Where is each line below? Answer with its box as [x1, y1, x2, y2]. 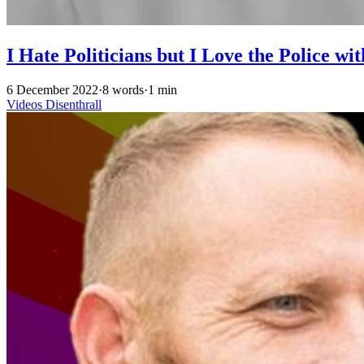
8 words [102, 83, 144, 97]
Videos [6, 97, 45, 112]
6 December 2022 [6, 83, 98, 97]
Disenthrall [45, 97, 102, 112]
